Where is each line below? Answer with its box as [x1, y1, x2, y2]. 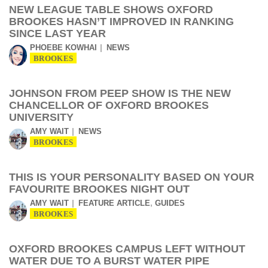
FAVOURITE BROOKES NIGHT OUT [9, 183, 190, 195]
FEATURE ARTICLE [78, 199, 150, 208]
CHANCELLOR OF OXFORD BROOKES [9, 99, 209, 111]
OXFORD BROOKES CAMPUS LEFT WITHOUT [9, 243, 245, 255]
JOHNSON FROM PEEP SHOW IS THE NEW [9, 87, 231, 99]
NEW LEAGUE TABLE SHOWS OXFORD [9, 4, 213, 16]
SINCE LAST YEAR [9, 28, 106, 39]
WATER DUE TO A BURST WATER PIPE [9, 255, 209, 267]
